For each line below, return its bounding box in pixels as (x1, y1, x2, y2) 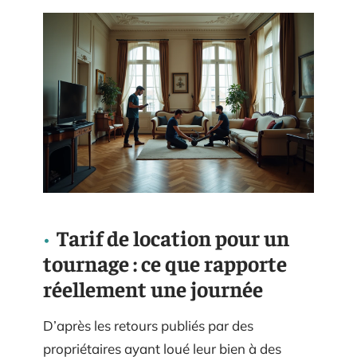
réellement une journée (43, 275, 263, 303)
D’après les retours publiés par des (43, 317, 253, 335)
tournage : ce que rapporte (43, 249, 287, 277)
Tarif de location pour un (57, 224, 289, 252)
